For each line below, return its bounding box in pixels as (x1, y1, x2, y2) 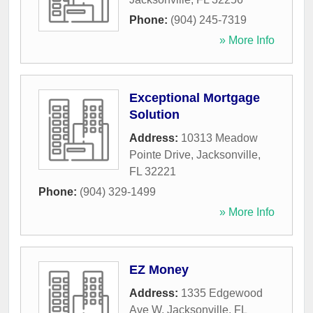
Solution (129, 108, 180, 122)
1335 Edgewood (181, 287, 263, 300)
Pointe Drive (129, 149, 191, 161)
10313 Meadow (181, 132, 258, 145)
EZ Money (129, 263, 189, 277)
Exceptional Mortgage (129, 91, 260, 105)
